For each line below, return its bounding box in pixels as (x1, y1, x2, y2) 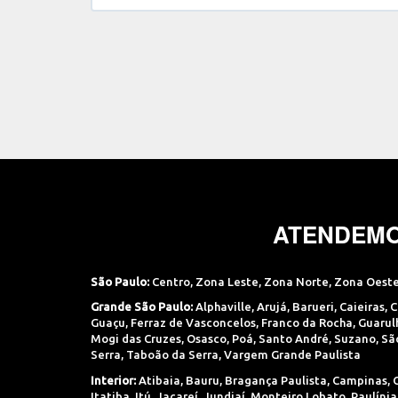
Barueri (292, 300, 334, 313)
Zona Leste (195, 275, 259, 288)
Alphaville (195, 300, 251, 313)
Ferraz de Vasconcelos (131, 316, 256, 329)
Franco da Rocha (261, 316, 353, 329)
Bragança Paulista (225, 373, 327, 386)
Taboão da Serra (126, 348, 219, 361)
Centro (152, 275, 190, 288)
